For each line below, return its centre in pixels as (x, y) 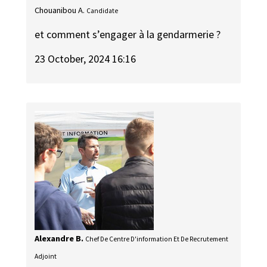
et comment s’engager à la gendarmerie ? (128, 35)
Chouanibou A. (60, 10)
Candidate (103, 10)
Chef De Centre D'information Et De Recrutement (157, 239)
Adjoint (46, 257)
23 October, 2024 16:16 (86, 58)
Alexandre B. (59, 239)
